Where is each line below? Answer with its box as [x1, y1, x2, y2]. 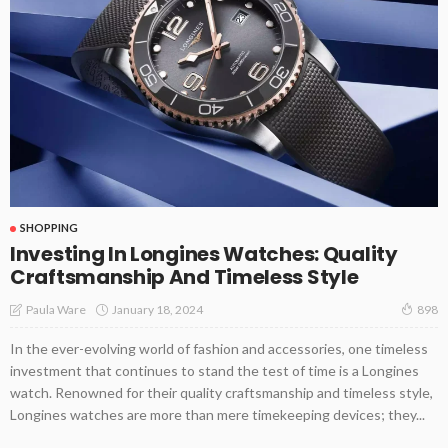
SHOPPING [20, 221, 78, 235]
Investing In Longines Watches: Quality [10, 240, 398, 269]
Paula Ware [26, 302, 86, 318]
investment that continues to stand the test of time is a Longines [10, 362, 419, 380]
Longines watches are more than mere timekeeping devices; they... [10, 406, 425, 424]
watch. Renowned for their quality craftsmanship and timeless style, [10, 384, 433, 402]
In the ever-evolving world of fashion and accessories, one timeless [10, 340, 428, 358]
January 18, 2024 [112, 301, 203, 317]
